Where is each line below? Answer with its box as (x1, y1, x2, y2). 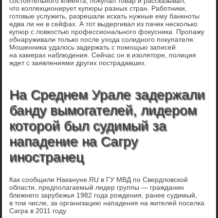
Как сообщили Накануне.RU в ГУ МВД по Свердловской (9, 176, 188, 184)
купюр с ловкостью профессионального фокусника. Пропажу (9, 28, 205, 36)
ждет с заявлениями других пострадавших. (9, 59, 147, 67)
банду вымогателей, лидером (9, 103, 197, 118)
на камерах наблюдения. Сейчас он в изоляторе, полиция (9, 51, 197, 59)
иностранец (9, 149, 84, 165)
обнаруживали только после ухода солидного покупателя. (9, 36, 196, 44)
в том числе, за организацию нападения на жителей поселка (9, 199, 205, 207)
